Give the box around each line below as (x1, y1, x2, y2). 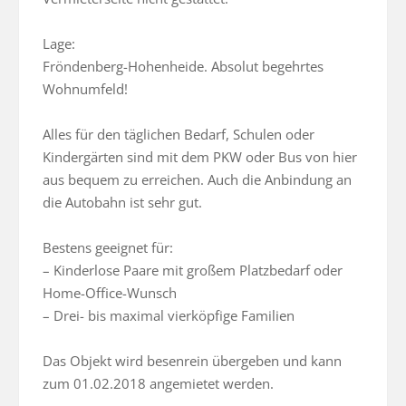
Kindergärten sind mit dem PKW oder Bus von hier (43, 148, 357, 167)
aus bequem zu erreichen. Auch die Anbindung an (43, 170, 352, 189)
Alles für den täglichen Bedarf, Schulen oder (43, 125, 314, 144)
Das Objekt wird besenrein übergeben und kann (43, 352, 342, 371)
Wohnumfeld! (43, 80, 128, 99)
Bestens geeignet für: (43, 238, 173, 257)
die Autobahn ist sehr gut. (43, 193, 202, 212)
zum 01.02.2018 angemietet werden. (43, 374, 274, 393)
